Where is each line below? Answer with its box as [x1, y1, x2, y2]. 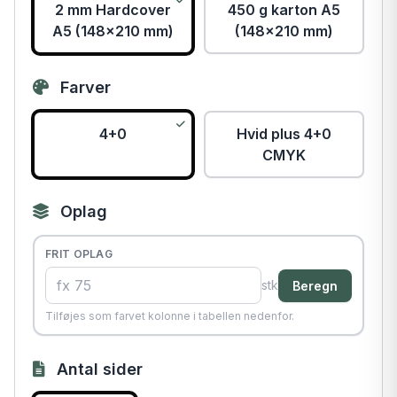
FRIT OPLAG [45, 247, 113, 261]
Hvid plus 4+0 [237, 125, 331, 144]
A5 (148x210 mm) [52, 22, 174, 41]
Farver [56, 78, 111, 97]
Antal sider [52, 360, 143, 379]
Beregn [292, 277, 338, 293]
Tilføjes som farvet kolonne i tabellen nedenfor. [45, 309, 294, 323]
